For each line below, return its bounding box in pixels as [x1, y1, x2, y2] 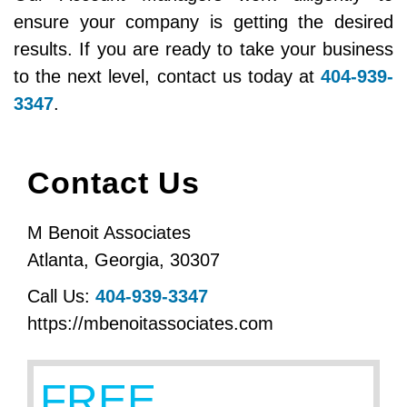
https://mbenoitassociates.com [27, 313, 273, 333]
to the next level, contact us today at [14, 66, 321, 86]
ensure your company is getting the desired [14, 12, 393, 32]
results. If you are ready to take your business [14, 39, 393, 59]
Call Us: [27, 286, 95, 306]
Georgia [94, 250, 159, 270]
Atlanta [27, 250, 84, 270]
